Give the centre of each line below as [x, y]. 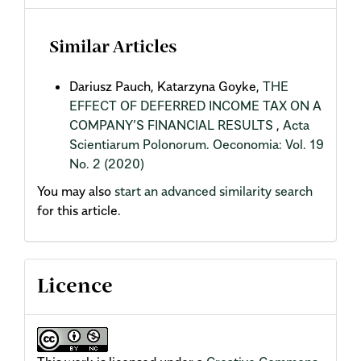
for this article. [79, 211]
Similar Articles [113, 48]
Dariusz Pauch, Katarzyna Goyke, [166, 86]
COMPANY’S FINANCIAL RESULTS [173, 124]
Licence [75, 286]
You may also [76, 191]
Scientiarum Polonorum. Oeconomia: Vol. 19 [197, 144]
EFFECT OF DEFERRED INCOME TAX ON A [195, 105]
